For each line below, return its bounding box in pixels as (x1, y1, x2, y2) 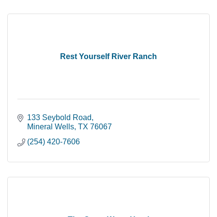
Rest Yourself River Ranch (60, 52, 157, 61)
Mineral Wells (27, 122, 74, 131)
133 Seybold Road (27, 113, 92, 122)
